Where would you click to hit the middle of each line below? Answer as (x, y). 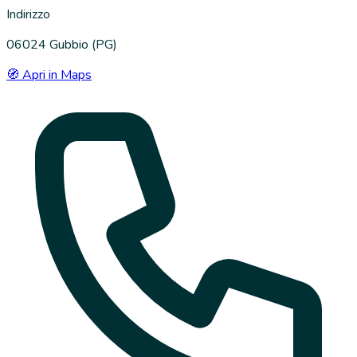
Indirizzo (28, 14)
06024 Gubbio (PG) (62, 44)
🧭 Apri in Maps (49, 75)
